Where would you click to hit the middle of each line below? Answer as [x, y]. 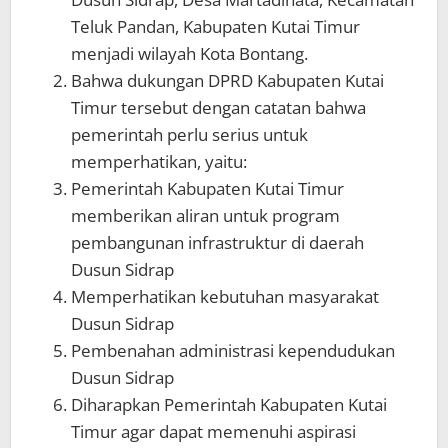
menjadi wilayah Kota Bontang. [189, 54]
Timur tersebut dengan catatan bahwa [218, 108]
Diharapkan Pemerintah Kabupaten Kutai [229, 405]
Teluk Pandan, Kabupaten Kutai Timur [215, 27]
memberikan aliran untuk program [205, 216]
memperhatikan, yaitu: [159, 162]
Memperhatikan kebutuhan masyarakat [225, 297]
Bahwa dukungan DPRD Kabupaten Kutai [227, 81]
